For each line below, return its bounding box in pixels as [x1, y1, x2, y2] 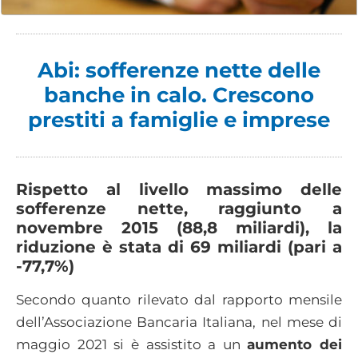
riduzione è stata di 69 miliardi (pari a [16, 237, 342, 257]
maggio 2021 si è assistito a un [16, 336, 248, 352]
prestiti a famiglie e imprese [28, 106, 330, 133]
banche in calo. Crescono [44, 82, 314, 108]
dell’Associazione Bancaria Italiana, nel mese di [16, 313, 342, 330]
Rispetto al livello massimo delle [16, 179, 342, 199]
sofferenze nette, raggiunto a [16, 198, 342, 218]
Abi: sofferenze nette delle [38, 57, 320, 83]
